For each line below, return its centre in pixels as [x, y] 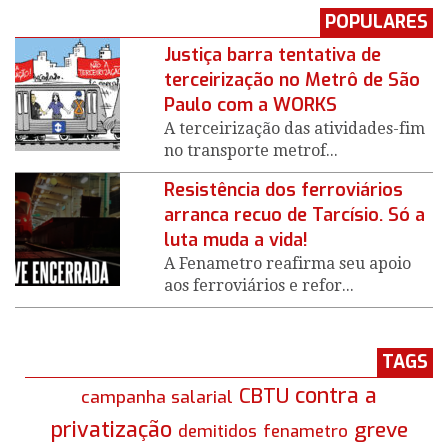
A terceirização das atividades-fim [295, 129]
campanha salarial [157, 398]
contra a [336, 396]
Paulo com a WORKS [251, 105]
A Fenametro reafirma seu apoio [288, 264]
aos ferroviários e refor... [259, 286]
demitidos [217, 431]
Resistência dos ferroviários [284, 190]
